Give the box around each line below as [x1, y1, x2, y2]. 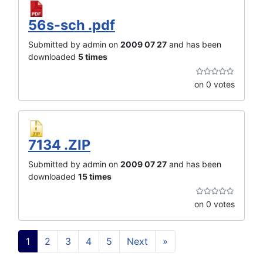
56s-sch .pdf [28, 16, 115, 34]
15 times [78, 171, 112, 182]
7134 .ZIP [28, 136, 90, 154]
